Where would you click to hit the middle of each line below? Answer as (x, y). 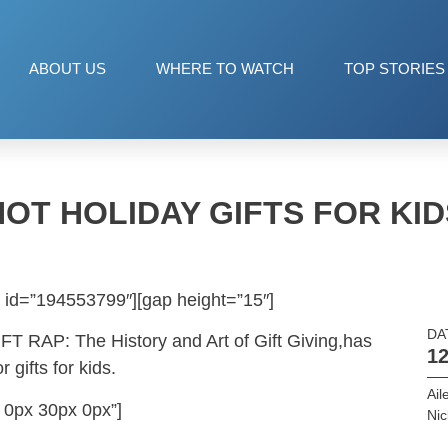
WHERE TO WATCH (225, 69)
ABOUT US (67, 69)
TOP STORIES (394, 69)
